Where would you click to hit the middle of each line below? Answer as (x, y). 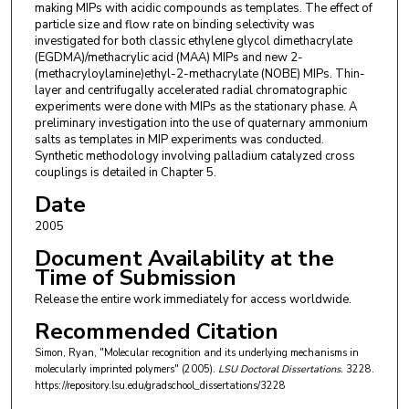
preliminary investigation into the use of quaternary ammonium (201, 124)
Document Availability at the (184, 259)
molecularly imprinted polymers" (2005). (126, 370)
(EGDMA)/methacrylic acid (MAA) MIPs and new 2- (168, 58)
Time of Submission (135, 278)
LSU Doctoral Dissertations (279, 370)
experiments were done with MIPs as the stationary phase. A (195, 107)
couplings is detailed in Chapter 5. (125, 173)
